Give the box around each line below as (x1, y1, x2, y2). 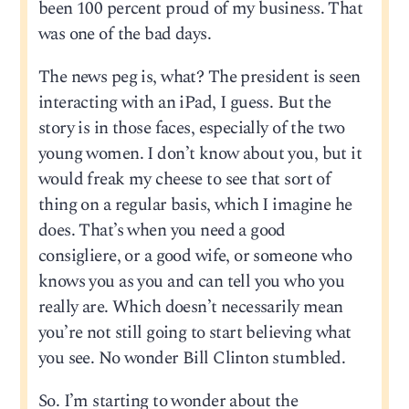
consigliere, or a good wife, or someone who (37, 243, 352, 270)
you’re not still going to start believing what (37, 320, 351, 347)
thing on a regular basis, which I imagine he (37, 192, 352, 219)
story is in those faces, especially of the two (37, 115, 345, 142)
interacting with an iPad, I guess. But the (37, 89, 331, 117)
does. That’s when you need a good (37, 217, 286, 245)
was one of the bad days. (37, 20, 212, 47)
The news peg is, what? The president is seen (37, 64, 361, 91)
